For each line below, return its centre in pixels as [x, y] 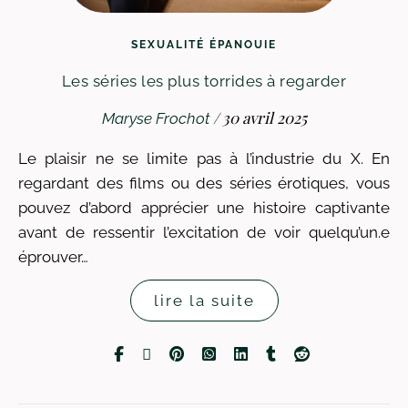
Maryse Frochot [155, 118]
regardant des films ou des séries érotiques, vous [204, 183]
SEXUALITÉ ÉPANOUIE [204, 45]
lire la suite [204, 301]
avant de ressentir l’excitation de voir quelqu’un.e [204, 232]
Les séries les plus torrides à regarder [204, 81]
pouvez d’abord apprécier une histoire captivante [204, 208]
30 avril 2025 [264, 117]
